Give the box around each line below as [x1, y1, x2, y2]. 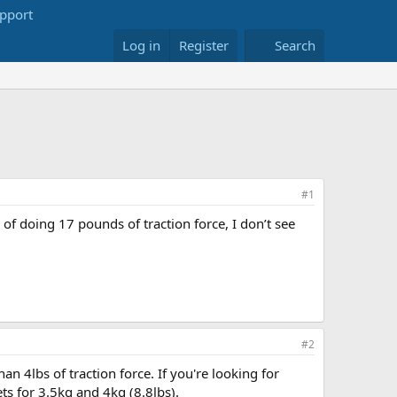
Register [179, 36, 230, 54]
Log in [122, 36, 161, 54]
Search [275, 36, 315, 54]
